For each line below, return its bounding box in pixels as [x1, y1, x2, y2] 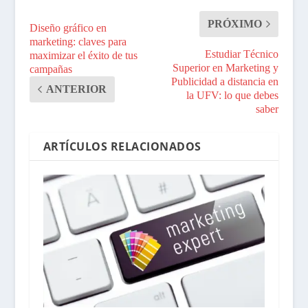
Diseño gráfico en [29, 21, 107, 34]
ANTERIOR [45, 82, 107, 95]
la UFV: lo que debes [186, 89, 279, 101]
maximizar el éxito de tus [29, 49, 137, 61]
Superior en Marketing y [173, 61, 279, 74]
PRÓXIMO [208, 17, 263, 30]
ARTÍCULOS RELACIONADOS [43, 138, 201, 154]
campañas [29, 63, 72, 75]
